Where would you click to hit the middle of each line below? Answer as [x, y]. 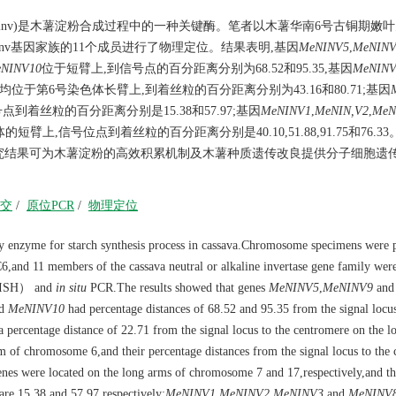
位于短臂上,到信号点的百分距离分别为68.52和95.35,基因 [197, 69]
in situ [71, 288]
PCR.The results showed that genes [178, 288]
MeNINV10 [36, 309]
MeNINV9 [348, 288]
